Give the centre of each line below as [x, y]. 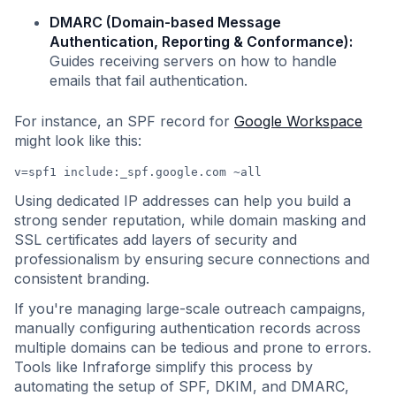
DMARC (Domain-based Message [165, 22]
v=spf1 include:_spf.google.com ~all [138, 172]
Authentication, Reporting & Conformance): [201, 42]
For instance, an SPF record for [124, 121]
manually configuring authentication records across [187, 328]
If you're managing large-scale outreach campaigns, [190, 308]
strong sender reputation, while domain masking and [190, 220]
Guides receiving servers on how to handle [193, 61]
